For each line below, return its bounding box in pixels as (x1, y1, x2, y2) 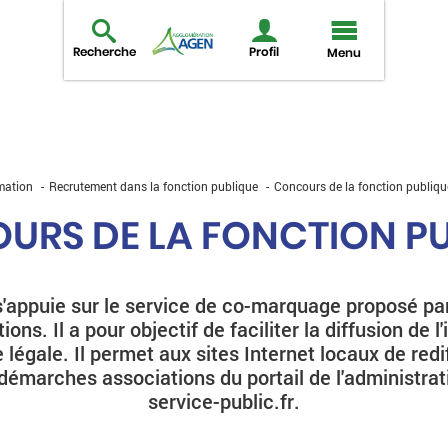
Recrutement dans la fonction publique (49, 178, 258, 194)
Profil (249, 43, 279, 60)
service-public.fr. (148, 388, 300, 414)
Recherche (72, 43, 136, 60)
